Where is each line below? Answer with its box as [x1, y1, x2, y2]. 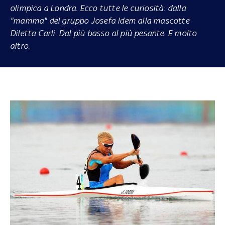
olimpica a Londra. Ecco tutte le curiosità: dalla [10, 3, 186, 13]
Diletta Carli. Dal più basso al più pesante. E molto [10, 28, 197, 38]
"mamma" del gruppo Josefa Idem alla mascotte [10, 15, 189, 26]
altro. [10, 40, 30, 51]
